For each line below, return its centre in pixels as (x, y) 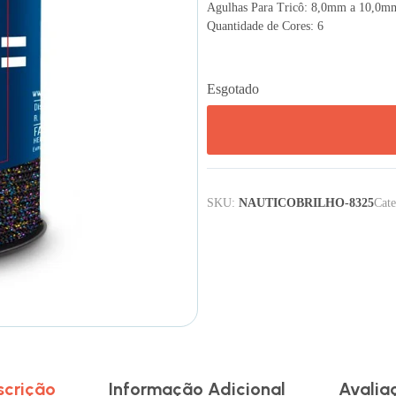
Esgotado (233, 88)
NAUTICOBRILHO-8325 (306, 202)
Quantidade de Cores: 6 (265, 26)
